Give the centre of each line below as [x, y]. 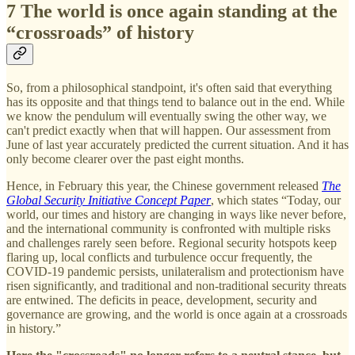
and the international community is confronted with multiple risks [168, 229]
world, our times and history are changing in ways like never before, [176, 215]
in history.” [34, 329]
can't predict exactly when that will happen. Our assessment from [168, 131]
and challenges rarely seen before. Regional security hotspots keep [172, 243]
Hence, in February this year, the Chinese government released [164, 186]
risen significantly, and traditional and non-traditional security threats [176, 286]
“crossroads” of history [100, 33]
